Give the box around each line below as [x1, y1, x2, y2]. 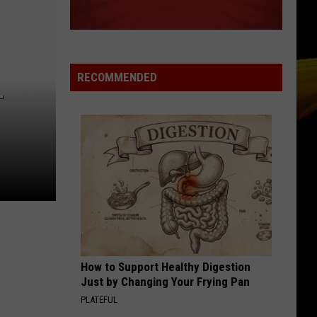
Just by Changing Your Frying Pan [81, 275, 250, 289]
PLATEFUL [81, 294, 117, 305]
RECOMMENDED [77, 70, 157, 84]
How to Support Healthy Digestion [81, 260, 250, 274]
